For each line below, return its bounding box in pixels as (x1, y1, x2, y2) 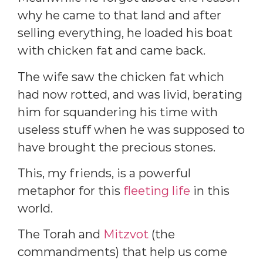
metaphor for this (18, 183, 123, 198)
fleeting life (123, 183, 190, 198)
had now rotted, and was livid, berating (18, 87, 242, 102)
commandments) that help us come (18, 245, 227, 259)
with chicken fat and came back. (18, 43, 205, 58)
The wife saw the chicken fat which (18, 69, 224, 84)
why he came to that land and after (18, 8, 221, 23)
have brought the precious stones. (18, 140, 215, 154)
